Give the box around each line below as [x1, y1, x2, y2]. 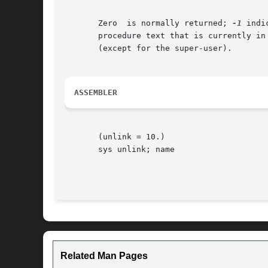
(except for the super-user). [65, 44, 232, 53]
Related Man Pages [60, 251, 148, 261]
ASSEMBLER [74, 88, 117, 98]
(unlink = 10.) [65, 132, 165, 142]
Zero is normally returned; [65, 19, 232, 28]
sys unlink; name [65, 145, 175, 154]
